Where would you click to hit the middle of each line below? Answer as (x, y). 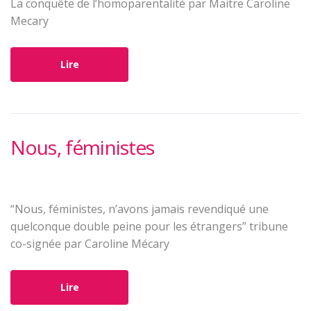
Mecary (30, 21)
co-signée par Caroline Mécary (90, 244)
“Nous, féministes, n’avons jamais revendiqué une (140, 209)
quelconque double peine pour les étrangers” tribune (149, 226)
